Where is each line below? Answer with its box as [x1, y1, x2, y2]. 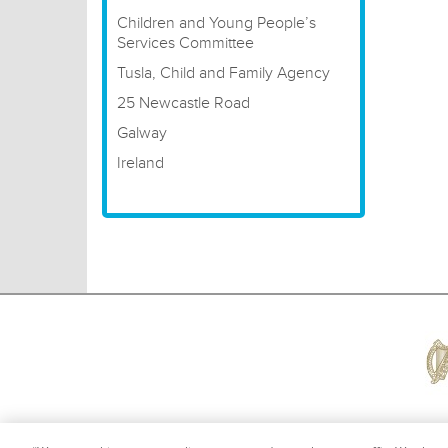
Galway [117, 123, 167, 143]
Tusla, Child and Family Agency [117, 63, 330, 83]
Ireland [117, 153, 164, 173]
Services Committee [117, 33, 254, 53]
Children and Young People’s [117, 13, 316, 33]
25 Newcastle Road [117, 93, 250, 113]
